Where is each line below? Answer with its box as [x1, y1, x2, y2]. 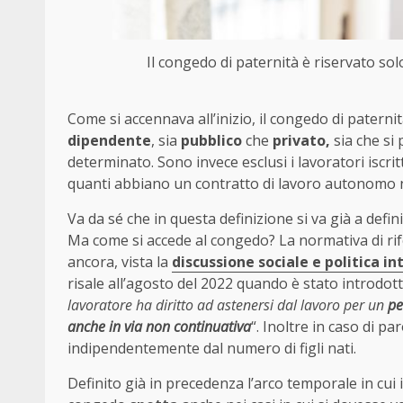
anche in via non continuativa [67, 317, 251, 337]
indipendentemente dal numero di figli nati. [67, 338, 356, 359]
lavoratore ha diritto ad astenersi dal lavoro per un [67, 295, 388, 316]
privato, [273, 130, 330, 151]
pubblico [181, 130, 242, 151]
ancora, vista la [67, 252, 172, 273]
